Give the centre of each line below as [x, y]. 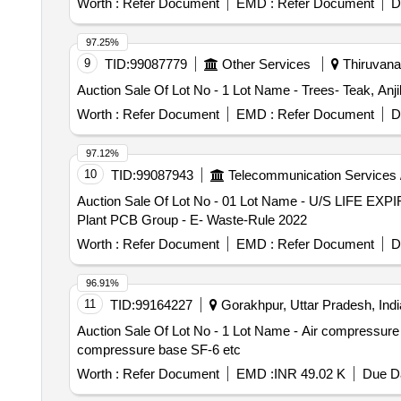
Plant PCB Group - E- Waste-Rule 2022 [192, 220]
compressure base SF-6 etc [158, 350]
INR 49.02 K [309, 374]
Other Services [266, 64]
